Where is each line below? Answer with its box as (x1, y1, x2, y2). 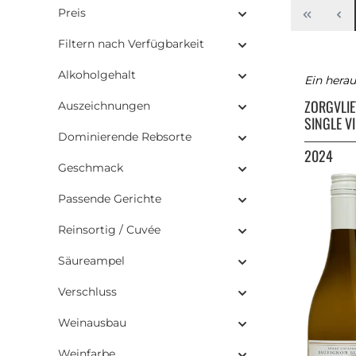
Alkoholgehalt (58, 67, 136, 82)
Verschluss (58, 284, 117, 299)
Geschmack (58, 160, 123, 175)
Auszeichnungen (58, 98, 150, 113)
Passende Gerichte (58, 191, 161, 206)
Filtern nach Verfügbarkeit (58, 36, 204, 51)
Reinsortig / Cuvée (58, 222, 161, 237)
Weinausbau (58, 315, 126, 330)
